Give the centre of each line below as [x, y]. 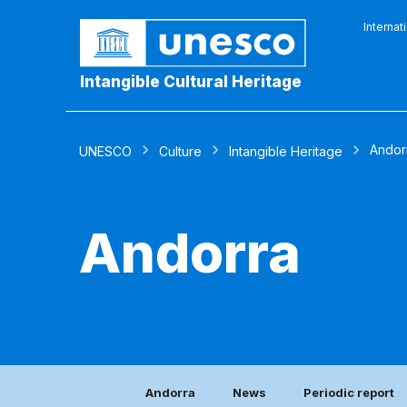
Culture [180, 151]
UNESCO [105, 151]
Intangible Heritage [286, 151]
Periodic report [349, 393]
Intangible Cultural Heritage [191, 82]
